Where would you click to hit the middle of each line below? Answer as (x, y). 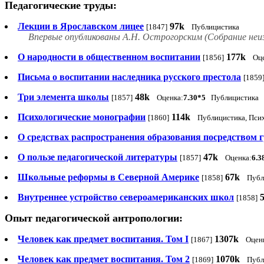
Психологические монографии (82, 117)
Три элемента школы (63, 97)
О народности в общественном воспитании (109, 57)
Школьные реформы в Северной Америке (108, 177)
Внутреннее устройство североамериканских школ (126, 197)
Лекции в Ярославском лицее (81, 27)
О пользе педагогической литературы (98, 157)
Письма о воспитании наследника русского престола (129, 77)
